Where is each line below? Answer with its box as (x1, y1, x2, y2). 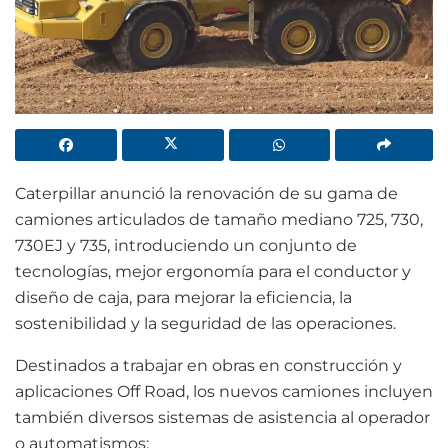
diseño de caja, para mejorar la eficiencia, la (15, 287, 352, 307)
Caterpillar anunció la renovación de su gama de (15, 183, 398, 203)
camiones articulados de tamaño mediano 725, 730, (15, 209, 423, 229)
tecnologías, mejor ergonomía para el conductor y (15, 261, 411, 281)
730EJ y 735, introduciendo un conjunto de (15, 235, 357, 255)
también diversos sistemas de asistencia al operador (15, 407, 430, 427)
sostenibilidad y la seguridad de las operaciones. (15, 313, 396, 333)
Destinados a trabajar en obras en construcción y (15, 355, 402, 375)
